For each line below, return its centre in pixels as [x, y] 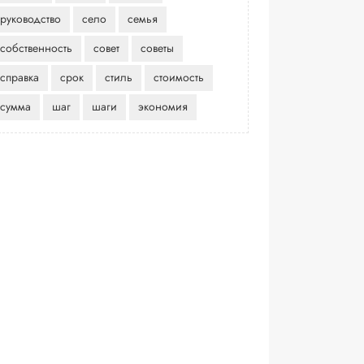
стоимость [178, 78]
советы [157, 48]
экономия [162, 107]
